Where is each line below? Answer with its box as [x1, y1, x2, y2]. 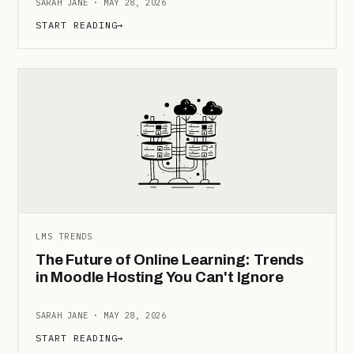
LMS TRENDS [36, 230, 93, 242]
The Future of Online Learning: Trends [36, 250, 303, 268]
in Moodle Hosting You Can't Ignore [36, 268, 284, 285]
